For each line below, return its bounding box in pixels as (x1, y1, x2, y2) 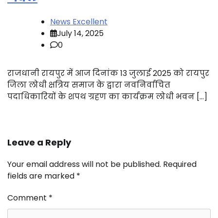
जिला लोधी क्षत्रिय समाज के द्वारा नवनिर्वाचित (7, 79, 170, 91)
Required (163, 158, 197, 170)
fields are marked (7, 170, 76, 182)
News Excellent (50, 16, 108, 27)
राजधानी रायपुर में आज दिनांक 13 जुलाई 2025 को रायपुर (7, 67, 209, 79)
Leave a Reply (7, 136, 71, 148)
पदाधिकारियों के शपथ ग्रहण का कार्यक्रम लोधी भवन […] (7, 91, 207, 102)
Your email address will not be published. (7, 158, 161, 170)
